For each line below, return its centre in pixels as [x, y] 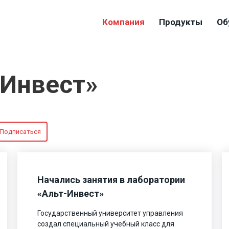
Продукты [181, 22]
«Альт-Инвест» [71, 193]
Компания [123, 22]
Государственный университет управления [110, 213]
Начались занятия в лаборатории [111, 179]
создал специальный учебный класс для [106, 224]
